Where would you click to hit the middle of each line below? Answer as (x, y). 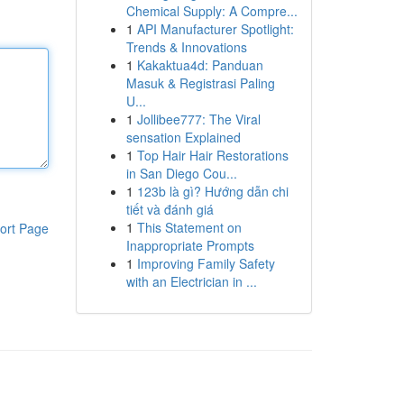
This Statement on (189, 227)
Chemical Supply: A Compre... (211, 11)
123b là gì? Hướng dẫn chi (212, 191)
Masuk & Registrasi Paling (200, 83)
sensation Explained (183, 137)
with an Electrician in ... (191, 281)
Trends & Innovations (186, 47)
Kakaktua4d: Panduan (200, 65)
